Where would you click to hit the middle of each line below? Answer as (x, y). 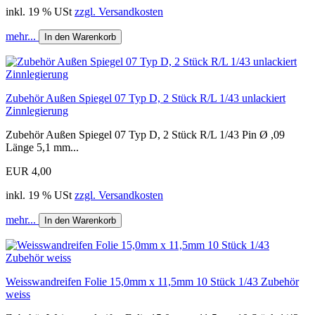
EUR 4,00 (28, 171)
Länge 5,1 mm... (42, 147)
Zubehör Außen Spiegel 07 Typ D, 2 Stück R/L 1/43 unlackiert (146, 98)
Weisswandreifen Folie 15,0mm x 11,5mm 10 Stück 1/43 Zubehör (152, 281)
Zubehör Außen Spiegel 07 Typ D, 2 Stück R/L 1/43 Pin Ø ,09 (145, 134)
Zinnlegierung (37, 110)
